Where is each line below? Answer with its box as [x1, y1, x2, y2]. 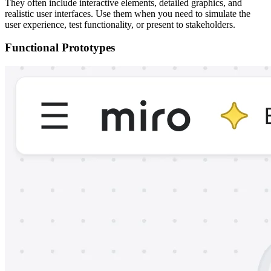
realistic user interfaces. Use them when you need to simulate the [5, 8, 250, 19]
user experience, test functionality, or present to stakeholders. [5, 19, 235, 30]
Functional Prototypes [5, 41, 115, 54]
